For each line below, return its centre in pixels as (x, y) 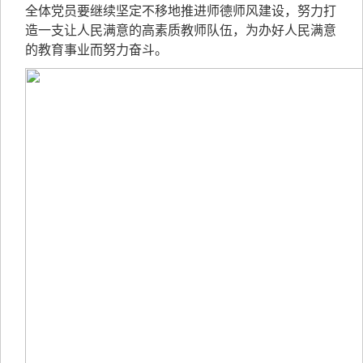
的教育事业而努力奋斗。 (96, 50)
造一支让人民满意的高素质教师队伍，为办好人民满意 (181, 30)
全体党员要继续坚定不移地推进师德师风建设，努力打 (181, 11)
